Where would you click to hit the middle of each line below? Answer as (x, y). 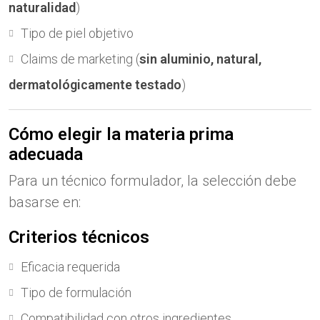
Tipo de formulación (76, 292)
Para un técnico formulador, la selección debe (152, 181)
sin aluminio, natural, (200, 59)
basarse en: (45, 202)
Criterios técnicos (79, 237)
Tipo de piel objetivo (77, 33)
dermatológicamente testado (95, 85)
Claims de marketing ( (80, 59)
